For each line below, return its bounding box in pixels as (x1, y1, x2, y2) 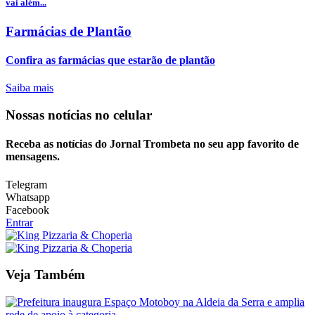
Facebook (6, 203, 49, 216)
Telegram (6, 178, 47, 191)
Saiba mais (6, 82, 53, 94)
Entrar (6, 216, 33, 229)
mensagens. (6, 150, 60, 163)
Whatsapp (6, 191, 50, 203)
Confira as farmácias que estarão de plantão (6, 54, 215, 67)
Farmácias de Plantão (6, 23, 131, 39)
